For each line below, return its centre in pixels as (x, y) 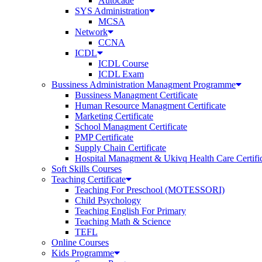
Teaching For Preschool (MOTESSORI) (150, 190)
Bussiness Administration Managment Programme (144, 85)
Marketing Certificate (114, 116)
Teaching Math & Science (123, 221)
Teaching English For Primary (130, 211)
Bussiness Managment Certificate (136, 95)
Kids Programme (83, 253)
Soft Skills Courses (87, 169)
